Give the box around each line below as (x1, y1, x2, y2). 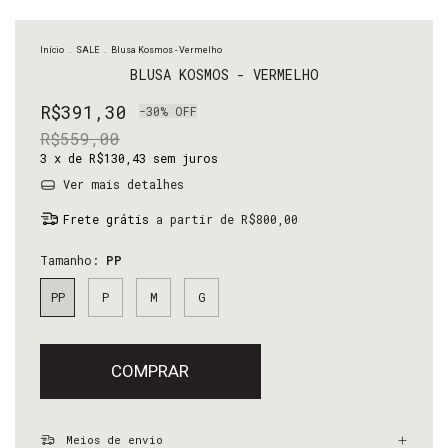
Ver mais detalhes (55, 176, 184, 193)
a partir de (155, 211, 241, 228)
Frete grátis (62, 211, 149, 228)
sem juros (153, 150, 218, 167)
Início (40, 45, 64, 56)
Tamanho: (40, 252, 106, 269)
